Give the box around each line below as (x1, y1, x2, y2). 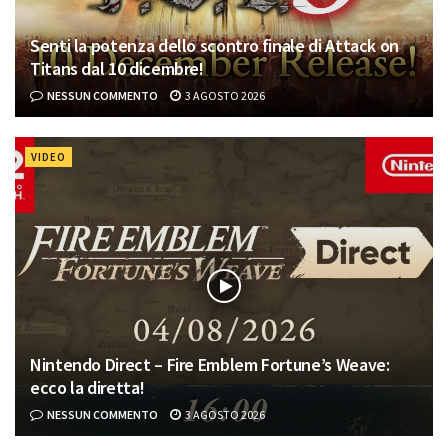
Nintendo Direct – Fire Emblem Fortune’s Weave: (30, 352, 390, 376)
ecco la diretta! (30, 375, 145, 399)
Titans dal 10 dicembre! (30, 56, 204, 80)
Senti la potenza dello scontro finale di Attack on (30, 33, 400, 57)
